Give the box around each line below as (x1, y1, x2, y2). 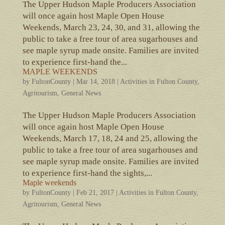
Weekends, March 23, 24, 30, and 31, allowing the (22, 22, 200, 32)
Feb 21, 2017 (76, 188, 114, 196)
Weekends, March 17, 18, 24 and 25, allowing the (22, 133, 198, 143)
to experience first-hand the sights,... (22, 168, 152, 178)
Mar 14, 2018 (76, 77, 115, 85)
